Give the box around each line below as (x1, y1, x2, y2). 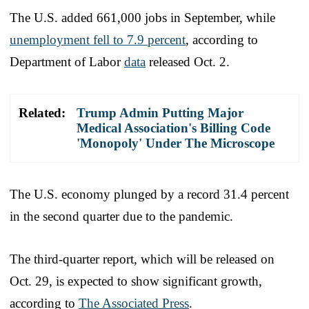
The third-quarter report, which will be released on (10, 251, 275, 266)
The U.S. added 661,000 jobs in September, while (10, 10, 275, 25)
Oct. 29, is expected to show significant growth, (10, 273, 262, 288)
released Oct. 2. (146, 54, 230, 69)
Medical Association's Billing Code (77, 120, 270, 135)
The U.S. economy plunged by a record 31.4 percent (10, 186, 289, 201)
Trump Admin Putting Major (77, 105, 243, 120)
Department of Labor (10, 54, 124, 69)
